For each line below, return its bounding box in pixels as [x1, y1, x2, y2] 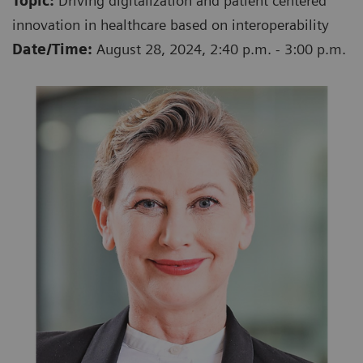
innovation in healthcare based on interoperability [12, 16, 329, 34]
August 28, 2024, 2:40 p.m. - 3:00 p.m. [92, 41, 346, 58]
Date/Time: [12, 41, 92, 58]
